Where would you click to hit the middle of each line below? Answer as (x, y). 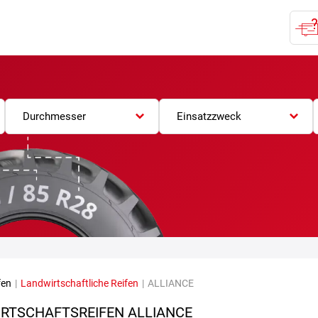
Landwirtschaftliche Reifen (79, 283)
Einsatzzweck (209, 116)
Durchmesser (54, 116)
